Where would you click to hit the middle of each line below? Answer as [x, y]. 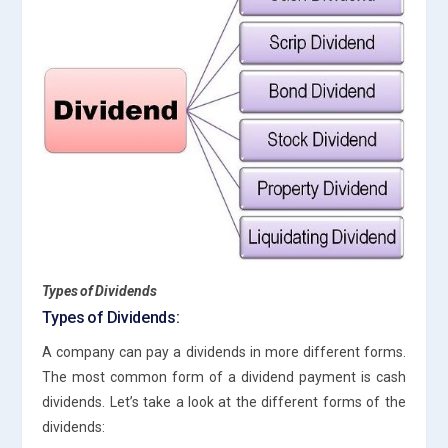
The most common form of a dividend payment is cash [224, 376]
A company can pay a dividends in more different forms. [224, 351]
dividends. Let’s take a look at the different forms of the [224, 401]
